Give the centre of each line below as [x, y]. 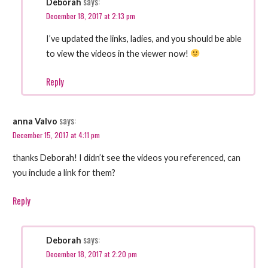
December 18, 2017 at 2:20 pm [92, 254]
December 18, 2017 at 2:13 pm [91, 16]
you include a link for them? [64, 172]
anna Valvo [35, 121]
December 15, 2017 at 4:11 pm [56, 135]
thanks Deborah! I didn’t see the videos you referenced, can [126, 157]
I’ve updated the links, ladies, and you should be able [144, 38]
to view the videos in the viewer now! [118, 53]
